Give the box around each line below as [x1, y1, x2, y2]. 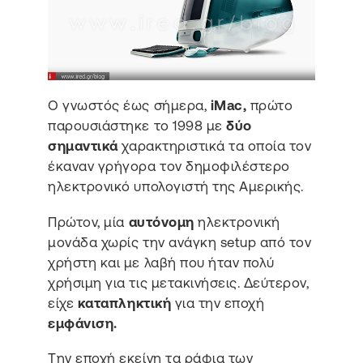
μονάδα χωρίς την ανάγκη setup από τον [48, 233, 312, 250]
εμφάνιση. [48, 314, 117, 331]
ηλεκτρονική [194, 213, 280, 230]
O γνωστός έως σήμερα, [48, 96, 211, 113]
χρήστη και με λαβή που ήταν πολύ [48, 254, 275, 271]
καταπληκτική [77, 294, 172, 311]
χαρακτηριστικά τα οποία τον [117, 137, 312, 154]
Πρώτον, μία [48, 213, 129, 230]
